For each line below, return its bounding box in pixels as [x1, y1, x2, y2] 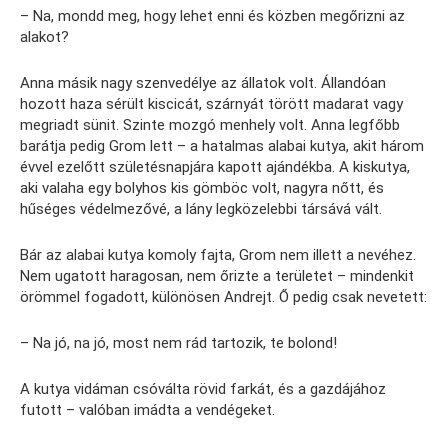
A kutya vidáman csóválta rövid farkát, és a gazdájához [20, 380, 386, 399]
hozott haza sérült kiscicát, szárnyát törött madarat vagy [20, 95, 403, 114]
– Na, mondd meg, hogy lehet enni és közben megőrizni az [20, 7, 405, 26]
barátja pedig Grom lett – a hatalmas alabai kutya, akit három [20, 137, 424, 156]
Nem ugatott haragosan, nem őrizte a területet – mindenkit [20, 267, 414, 286]
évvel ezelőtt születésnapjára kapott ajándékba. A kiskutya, [20, 158, 410, 177]
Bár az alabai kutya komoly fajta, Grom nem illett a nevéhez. [20, 246, 416, 265]
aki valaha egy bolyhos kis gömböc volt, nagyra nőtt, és [20, 179, 384, 198]
